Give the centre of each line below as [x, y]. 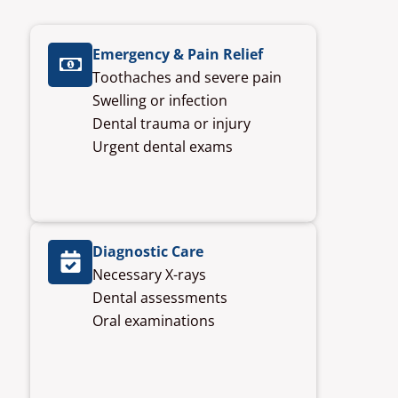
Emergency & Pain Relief [178, 54]
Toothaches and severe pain [187, 77]
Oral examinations [154, 320]
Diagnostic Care [148, 251]
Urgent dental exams [163, 146]
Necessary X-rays [149, 274]
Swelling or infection [160, 100]
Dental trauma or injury [171, 123]
